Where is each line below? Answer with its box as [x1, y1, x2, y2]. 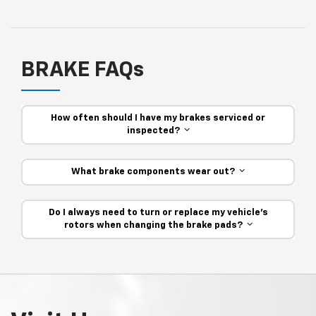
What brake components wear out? [71, 167, 239, 177]
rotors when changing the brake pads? [63, 221, 247, 231]
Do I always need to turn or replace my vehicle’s [48, 208, 268, 218]
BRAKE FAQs [21, 60, 144, 82]
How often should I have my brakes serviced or [51, 114, 265, 123]
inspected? [126, 126, 184, 136]
